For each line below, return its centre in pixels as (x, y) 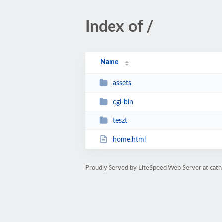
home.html (129, 139)
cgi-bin (123, 102)
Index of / (119, 27)
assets (122, 83)
